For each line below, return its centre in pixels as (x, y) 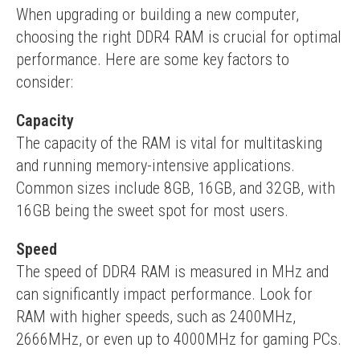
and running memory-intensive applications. (155, 166)
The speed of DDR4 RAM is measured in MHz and (172, 272)
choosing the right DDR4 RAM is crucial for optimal (179, 37)
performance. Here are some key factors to (153, 59)
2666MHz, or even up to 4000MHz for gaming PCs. (179, 339)
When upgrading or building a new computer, (157, 14)
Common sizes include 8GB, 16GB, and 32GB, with (176, 188)
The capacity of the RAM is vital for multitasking (169, 143)
